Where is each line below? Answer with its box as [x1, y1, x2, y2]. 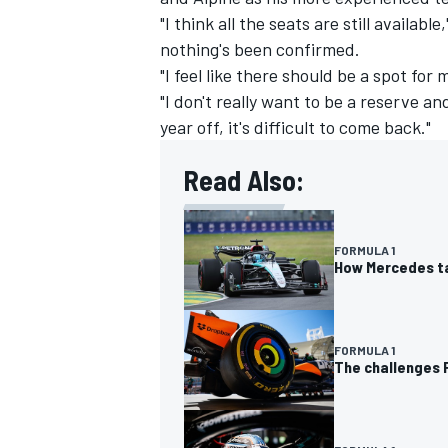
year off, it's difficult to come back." [160, 116, 431, 139]
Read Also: [184, 163, 304, 198]
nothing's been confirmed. [160, 38, 360, 61]
